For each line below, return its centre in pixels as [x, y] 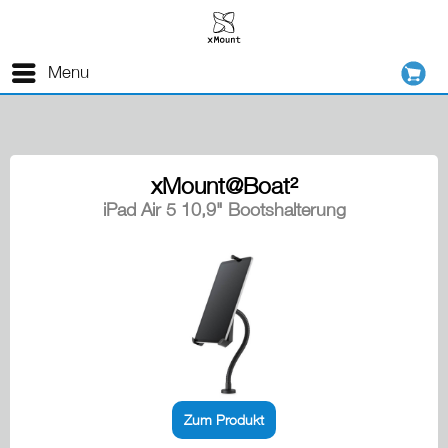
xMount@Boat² [224, 186]
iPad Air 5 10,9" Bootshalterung [224, 210]
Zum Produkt [224, 420]
